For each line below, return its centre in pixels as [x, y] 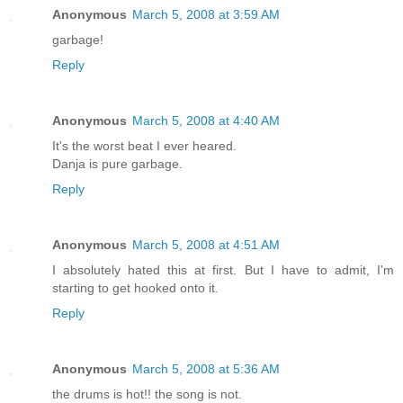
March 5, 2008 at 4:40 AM [206, 121]
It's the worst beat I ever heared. [144, 146]
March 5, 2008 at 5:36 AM [206, 369]
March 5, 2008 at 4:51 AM [206, 245]
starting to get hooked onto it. [135, 288]
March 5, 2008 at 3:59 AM [206, 15]
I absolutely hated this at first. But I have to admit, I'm [223, 270]
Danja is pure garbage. [117, 164]
